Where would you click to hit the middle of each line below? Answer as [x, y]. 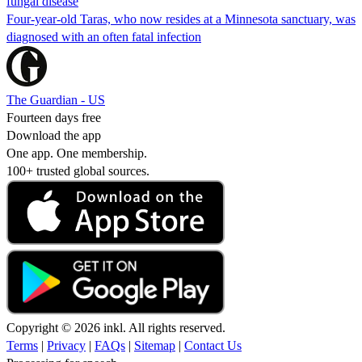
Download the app [54, 135]
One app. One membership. [77, 153]
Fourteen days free [54, 117]
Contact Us [213, 345]
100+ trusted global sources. [78, 170]
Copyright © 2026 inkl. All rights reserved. [116, 327]
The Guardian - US [56, 99]
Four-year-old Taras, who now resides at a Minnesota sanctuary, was [181, 19]
